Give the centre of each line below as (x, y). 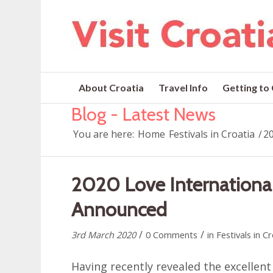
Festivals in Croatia (212, 134)
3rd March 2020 (104, 235)
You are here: (104, 134)
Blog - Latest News (144, 114)
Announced (119, 209)
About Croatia (112, 87)
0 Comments (172, 235)
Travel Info (183, 87)
